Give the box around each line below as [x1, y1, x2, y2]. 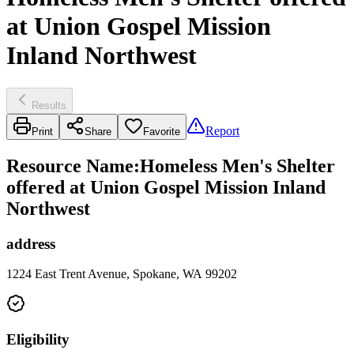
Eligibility [6, 331, 70, 348]
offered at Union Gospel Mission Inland [6, 176, 326, 198]
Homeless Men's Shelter [140, 155, 335, 176]
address [6, 235, 55, 252]
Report [205, 123, 239, 137]
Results [32, 99, 66, 111]
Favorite [143, 125, 180, 137]
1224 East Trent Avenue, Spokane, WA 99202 [6, 267, 237, 281]
